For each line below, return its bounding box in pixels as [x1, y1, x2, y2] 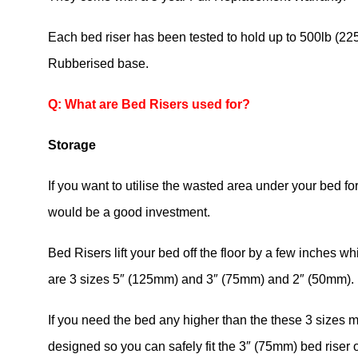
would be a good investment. [48, 205, 210, 220]
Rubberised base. [48, 57, 149, 71]
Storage [48, 138, 96, 153]
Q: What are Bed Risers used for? [48, 97, 250, 112]
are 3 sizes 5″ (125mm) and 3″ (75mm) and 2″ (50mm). [48, 272, 354, 287]
